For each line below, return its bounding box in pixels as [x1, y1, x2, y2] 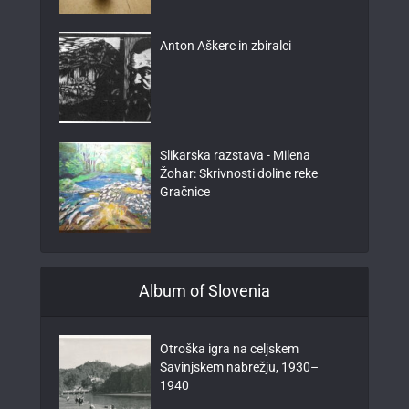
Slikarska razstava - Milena [160, 147, 310, 163]
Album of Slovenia [139, 280, 270, 300]
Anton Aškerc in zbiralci [160, 37, 291, 53]
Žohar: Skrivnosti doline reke [160, 165, 318, 181]
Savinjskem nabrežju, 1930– [160, 359, 319, 374]
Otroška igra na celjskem [160, 341, 299, 356]
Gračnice [160, 184, 210, 199]
